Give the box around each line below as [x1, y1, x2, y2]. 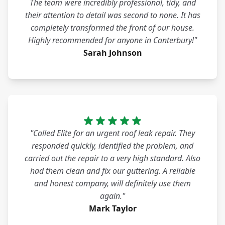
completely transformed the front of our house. [31, 22, 194, 34]
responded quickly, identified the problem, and [32, 140, 193, 152]
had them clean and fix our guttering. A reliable [30, 165, 195, 177]
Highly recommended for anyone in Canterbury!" [28, 35, 197, 46]
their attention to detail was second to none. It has [25, 10, 200, 21]
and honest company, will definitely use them [34, 178, 191, 189]
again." [100, 190, 125, 202]
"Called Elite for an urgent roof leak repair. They [30, 128, 195, 139]
